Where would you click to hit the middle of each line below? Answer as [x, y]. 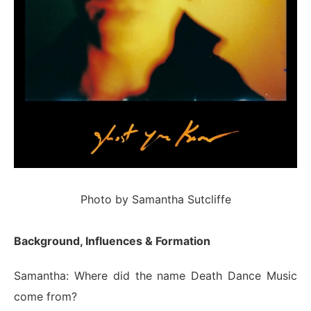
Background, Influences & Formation [112, 241]
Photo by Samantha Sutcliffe [155, 200]
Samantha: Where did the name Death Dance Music [155, 276]
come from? [45, 297]
